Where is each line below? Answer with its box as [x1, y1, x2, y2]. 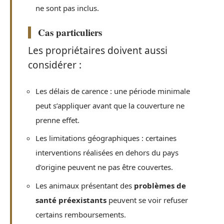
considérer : [28, 58, 81, 71]
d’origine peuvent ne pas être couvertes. [35, 162, 173, 172]
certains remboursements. [35, 209, 126, 219]
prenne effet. [35, 114, 79, 125]
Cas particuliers [38, 25, 102, 39]
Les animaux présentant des [35, 180, 134, 190]
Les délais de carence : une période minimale [35, 85, 190, 96]
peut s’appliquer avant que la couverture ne [35, 100, 184, 110]
